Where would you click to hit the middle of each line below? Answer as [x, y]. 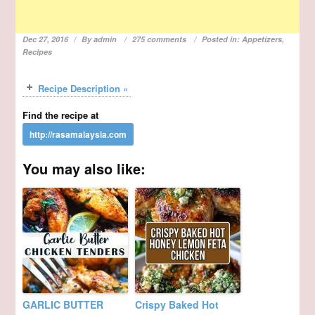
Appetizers [262, 39]
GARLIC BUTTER [63, 304]
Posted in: [222, 39]
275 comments [160, 39]
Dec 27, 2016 [46, 39]
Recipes [38, 51]
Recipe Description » [83, 88]
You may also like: [84, 168]
